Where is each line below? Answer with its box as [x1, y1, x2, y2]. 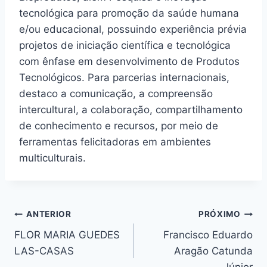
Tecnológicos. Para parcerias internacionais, [19, 71, 229, 83]
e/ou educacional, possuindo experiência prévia [19, 23, 247, 35]
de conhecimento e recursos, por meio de [19, 119, 218, 132]
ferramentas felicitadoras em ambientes [19, 135, 211, 148]
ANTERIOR [26, 209, 72, 219]
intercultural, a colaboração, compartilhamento [19, 103, 243, 116]
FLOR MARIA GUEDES [14, 228, 120, 241]
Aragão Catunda [174, 244, 253, 257]
